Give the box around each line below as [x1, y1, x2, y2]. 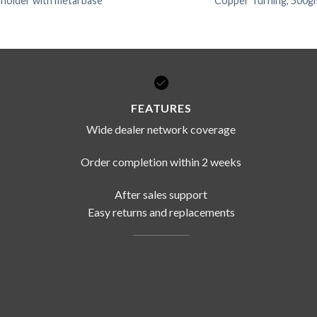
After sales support [115, 187, 208, 201]
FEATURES [131, 100, 192, 115]
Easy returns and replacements [87, 204, 235, 219]
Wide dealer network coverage [86, 122, 236, 136]
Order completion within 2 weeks [81, 154, 242, 168]
